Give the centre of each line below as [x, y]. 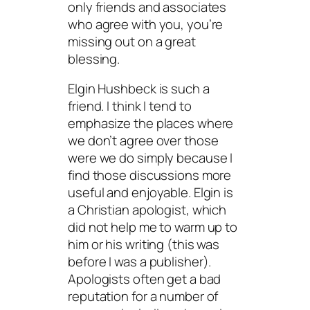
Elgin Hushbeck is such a [139, 89]
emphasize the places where [151, 124]
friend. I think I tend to [130, 106]
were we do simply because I [151, 158]
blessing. [94, 58]
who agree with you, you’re [146, 24]
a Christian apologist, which [147, 210]
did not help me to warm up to [153, 227]
